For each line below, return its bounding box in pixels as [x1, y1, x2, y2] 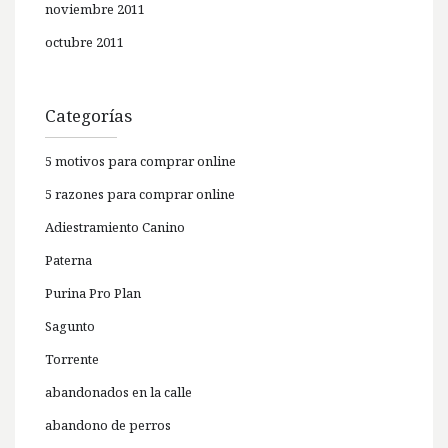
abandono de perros [45, 416, 171, 435]
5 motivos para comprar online [45, 152, 236, 171]
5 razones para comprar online [45, 185, 235, 204]
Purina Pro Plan [45, 284, 141, 303]
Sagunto [45, 317, 95, 336]
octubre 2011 [45, 33, 124, 52]
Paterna [45, 251, 92, 270]
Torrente [45, 350, 99, 369]
